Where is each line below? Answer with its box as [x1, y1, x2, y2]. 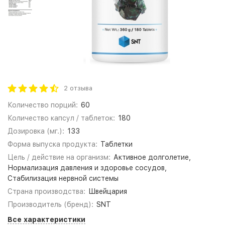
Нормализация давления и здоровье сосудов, [8, 164, 167, 172]
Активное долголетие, [113, 153, 191, 161]
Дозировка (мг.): [8, 127, 64, 135]
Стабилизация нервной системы [8, 174, 119, 182]
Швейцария [88, 187, 127, 195]
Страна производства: [8, 187, 85, 195]
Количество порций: [8, 101, 78, 109]
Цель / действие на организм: [8, 153, 110, 161]
